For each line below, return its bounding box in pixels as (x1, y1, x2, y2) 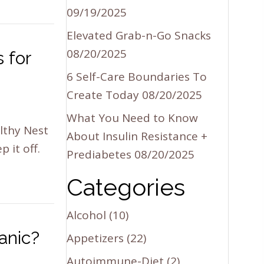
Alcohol (67, 207, 107, 223)
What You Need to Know (67, 110, 199, 126)
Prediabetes (67, 146, 132, 162)
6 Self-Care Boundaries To (67, 68, 207, 84)
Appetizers (67, 230, 124, 246)
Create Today (67, 87, 140, 103)
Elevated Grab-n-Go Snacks (67, 27, 212, 43)
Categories (67, 173, 186, 201)
